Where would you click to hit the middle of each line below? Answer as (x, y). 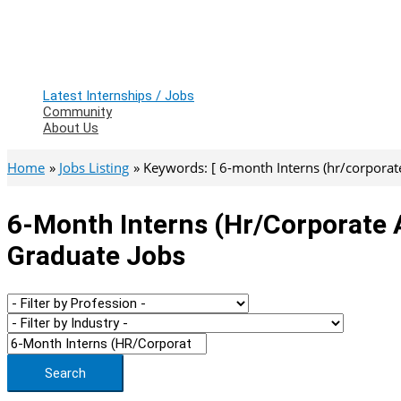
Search (65, 373)
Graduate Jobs (96, 255)
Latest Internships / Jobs (119, 96)
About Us (71, 128)
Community (77, 112)
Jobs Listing (94, 167)
